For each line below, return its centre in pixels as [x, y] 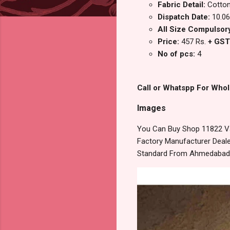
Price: [169, 42]
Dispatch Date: [185, 17]
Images [151, 108]
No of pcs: [177, 54]
